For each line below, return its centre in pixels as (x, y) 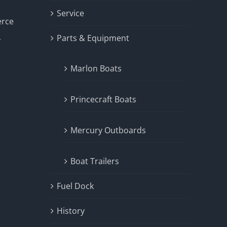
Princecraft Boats (103, 99)
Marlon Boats (96, 68)
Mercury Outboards (108, 130)
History (71, 211)
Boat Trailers (95, 161)
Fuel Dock (75, 186)
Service (70, 13)
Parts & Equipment (93, 38)
